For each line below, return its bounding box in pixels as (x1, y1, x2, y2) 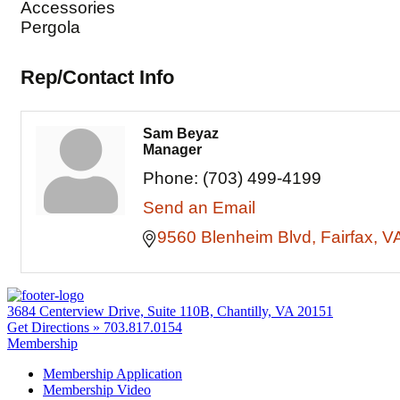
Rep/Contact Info (21, 66, 174, 89)
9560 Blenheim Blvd (157, 228, 312, 247)
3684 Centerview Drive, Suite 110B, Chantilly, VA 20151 (7, 304, 333, 320)
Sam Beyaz (143, 126, 219, 142)
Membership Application (43, 366, 182, 382)
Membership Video (43, 382, 151, 398)
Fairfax (321, 228, 373, 247)
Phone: (143, 169, 198, 188)
